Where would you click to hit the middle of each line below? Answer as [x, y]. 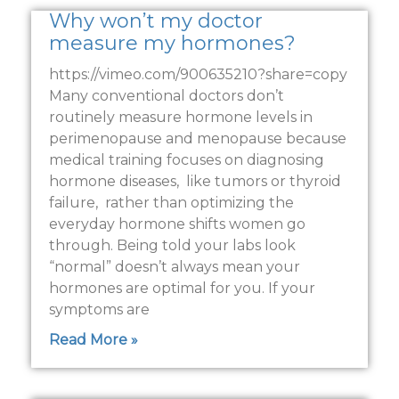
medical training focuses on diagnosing [187, 159]
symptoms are [99, 309]
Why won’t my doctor [156, 20]
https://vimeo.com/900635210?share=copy [198, 74]
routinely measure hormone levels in [181, 117]
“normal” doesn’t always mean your [175, 266]
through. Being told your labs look [172, 245]
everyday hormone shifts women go [177, 224]
